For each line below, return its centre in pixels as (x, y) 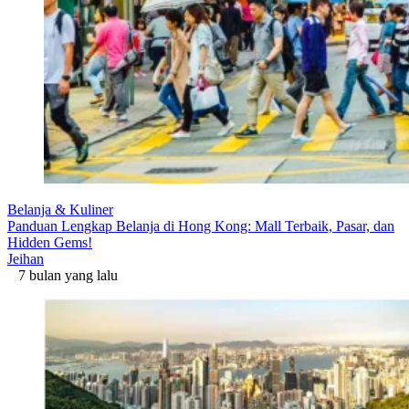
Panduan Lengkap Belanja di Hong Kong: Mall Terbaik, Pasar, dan (201, 225)
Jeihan (26, 258)
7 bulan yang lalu (63, 275)
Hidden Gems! (50, 242)
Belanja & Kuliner (60, 209)
